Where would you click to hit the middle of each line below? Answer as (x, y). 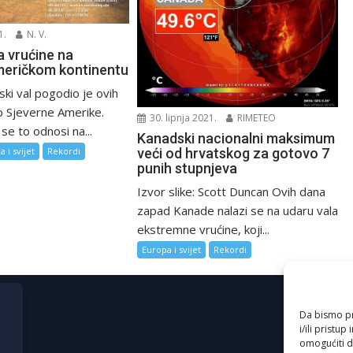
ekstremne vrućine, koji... (204, 230)
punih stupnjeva (188, 169)
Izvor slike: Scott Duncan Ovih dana (232, 192)
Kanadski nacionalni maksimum (236, 139)
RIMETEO (256, 118)
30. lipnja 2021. (182, 118)
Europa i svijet (172, 250)
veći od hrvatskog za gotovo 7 (234, 154)
